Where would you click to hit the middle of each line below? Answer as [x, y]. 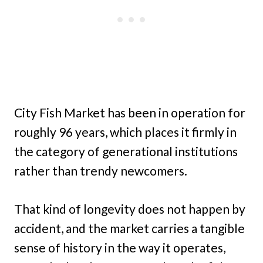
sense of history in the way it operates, [120, 248]
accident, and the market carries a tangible [129, 228]
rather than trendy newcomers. [101, 171]
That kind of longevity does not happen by [130, 209]
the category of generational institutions [126, 151]
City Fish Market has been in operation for [130, 113]
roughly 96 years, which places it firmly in [125, 132]
